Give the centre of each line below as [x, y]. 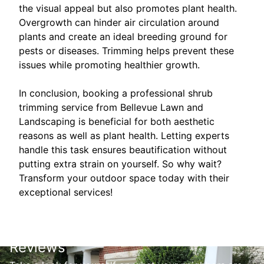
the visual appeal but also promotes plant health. [128, 9]
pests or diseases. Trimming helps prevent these [126, 51]
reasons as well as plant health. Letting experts [124, 136]
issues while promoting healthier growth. [109, 65]
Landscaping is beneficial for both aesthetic [117, 122]
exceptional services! [66, 192]
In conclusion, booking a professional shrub [116, 93]
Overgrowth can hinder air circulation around [119, 23]
